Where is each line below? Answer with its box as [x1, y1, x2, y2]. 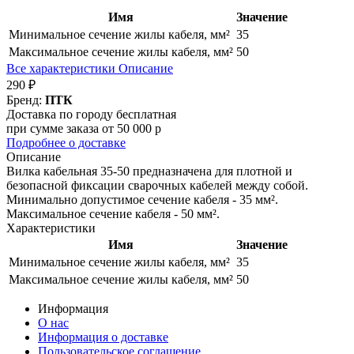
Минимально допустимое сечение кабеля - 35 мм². [6, 193, 278, 207]
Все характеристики [6, 62, 119, 76]
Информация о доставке [38, 330, 168, 345]
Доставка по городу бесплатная [6, 107, 176, 122]
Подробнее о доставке [6, 136, 126, 150]
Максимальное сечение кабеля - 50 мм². [6, 207, 220, 221]
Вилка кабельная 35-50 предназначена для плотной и [6, 164, 292, 179]
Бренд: [6, 93, 45, 107]
